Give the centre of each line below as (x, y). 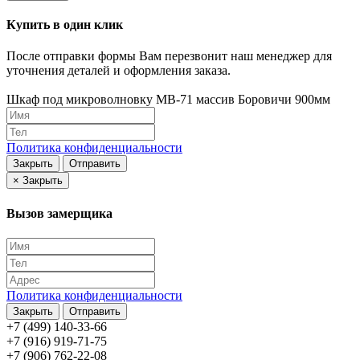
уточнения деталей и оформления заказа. (119, 71)
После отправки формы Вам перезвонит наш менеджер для (169, 56)
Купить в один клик (65, 25)
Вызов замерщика (59, 213)
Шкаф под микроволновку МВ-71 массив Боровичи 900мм (168, 100)
